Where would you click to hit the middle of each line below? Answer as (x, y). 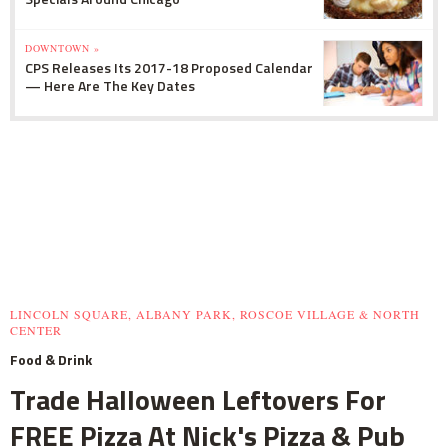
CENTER (36, 330)
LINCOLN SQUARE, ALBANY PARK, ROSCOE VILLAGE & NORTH (215, 314)
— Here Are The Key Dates (110, 86)
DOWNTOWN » (62, 48)
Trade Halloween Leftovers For (198, 400)
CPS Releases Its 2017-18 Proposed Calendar (169, 68)
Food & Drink (51, 360)
